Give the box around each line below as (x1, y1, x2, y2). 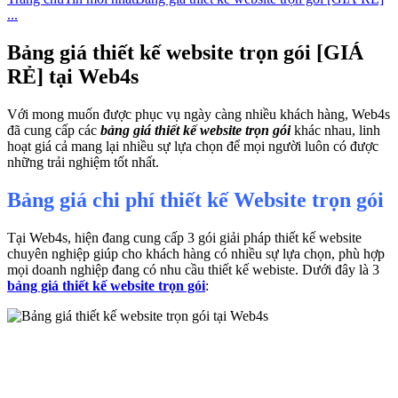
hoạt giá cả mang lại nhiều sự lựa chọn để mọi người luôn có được (7, 138, 378, 154)
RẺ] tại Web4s (7, 64, 139, 88)
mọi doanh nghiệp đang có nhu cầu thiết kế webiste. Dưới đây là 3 (7, 261, 379, 277)
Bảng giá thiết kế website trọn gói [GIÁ (7, 40, 363, 64)
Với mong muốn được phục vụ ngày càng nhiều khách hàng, (7, 106, 348, 122)
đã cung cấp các (7, 122, 100, 138)
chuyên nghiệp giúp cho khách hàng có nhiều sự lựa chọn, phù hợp (7, 245, 385, 261)
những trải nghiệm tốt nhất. (7, 154, 159, 170)
